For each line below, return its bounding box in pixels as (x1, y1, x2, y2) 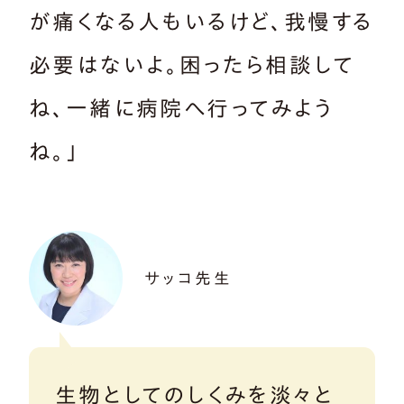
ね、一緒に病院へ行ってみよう (29, 97, 335, 120)
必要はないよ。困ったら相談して (29, 54, 354, 77)
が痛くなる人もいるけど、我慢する (29, 11, 374, 33)
